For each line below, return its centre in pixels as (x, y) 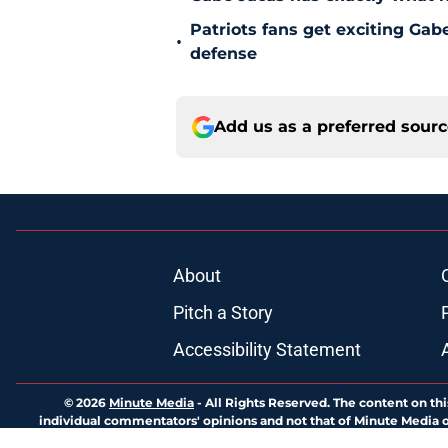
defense (223, 54)
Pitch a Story (222, 313)
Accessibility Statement (266, 350)
